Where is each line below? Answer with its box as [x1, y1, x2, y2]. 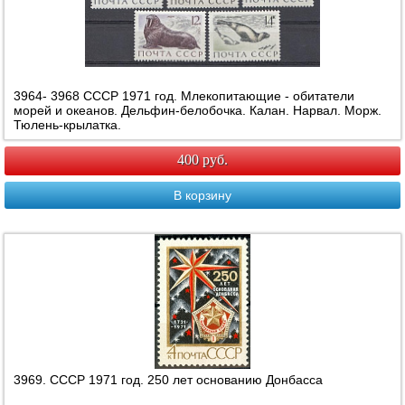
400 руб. [177, 152, 228, 168]
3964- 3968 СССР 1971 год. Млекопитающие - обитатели [14, 89, 355, 104]
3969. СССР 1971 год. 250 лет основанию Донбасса [14, 372, 324, 388]
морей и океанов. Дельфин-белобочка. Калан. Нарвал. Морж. [14, 103, 382, 118]
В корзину [174, 188, 231, 203]
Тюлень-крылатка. [14, 118, 122, 133]
